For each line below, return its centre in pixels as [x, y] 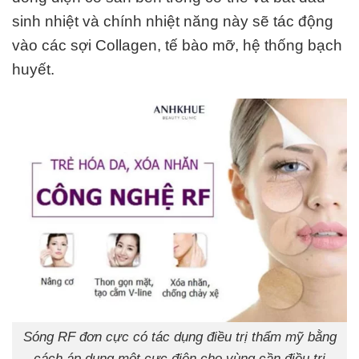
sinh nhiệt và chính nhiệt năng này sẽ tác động [173, 22]
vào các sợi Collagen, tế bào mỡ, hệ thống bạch [177, 46]
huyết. [33, 70]
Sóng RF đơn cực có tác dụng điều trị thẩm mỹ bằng [179, 337]
